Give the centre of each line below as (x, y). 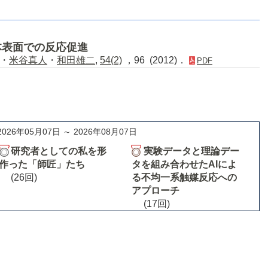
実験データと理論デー (191, 151)
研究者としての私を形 (58, 151)
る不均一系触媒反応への (184, 177)
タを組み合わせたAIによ (184, 164)
